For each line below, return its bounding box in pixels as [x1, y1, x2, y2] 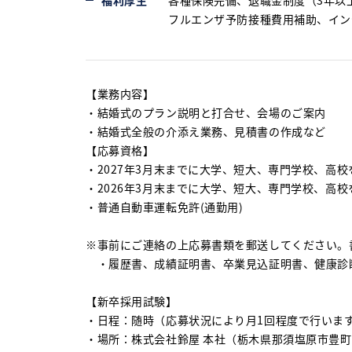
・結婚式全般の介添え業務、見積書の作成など [86, 123, 326, 139]
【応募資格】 [86, 142, 155, 158]
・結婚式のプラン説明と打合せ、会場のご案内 [86, 104, 326, 120]
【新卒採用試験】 [86, 293, 178, 309]
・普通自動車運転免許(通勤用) [86, 199, 244, 214]
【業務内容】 [86, 86, 155, 101]
